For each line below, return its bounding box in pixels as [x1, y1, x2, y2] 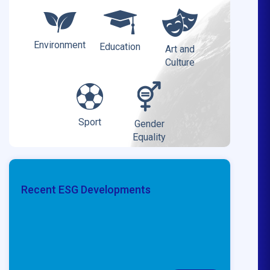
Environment [34, 39, 86, 51]
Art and [165, 43, 195, 55]
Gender [134, 118, 165, 130]
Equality [133, 131, 166, 143]
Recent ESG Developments [20, 183, 151, 196]
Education [99, 41, 141, 53]
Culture [165, 56, 195, 68]
